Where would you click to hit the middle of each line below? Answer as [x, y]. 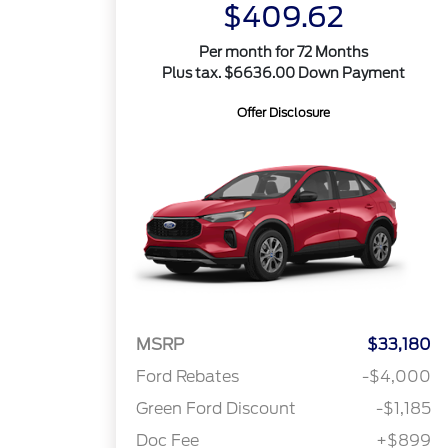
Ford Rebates [188, 377]
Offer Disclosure [284, 112]
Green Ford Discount [216, 409]
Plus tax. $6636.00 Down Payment [284, 73]
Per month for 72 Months [284, 52]
